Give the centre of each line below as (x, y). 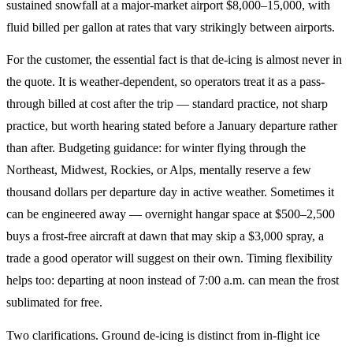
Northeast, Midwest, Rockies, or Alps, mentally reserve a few (159, 170)
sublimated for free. (54, 303)
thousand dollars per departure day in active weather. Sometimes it (170, 192)
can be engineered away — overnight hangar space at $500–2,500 (171, 214)
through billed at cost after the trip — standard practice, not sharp (167, 104)
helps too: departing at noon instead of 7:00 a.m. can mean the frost (173, 281)
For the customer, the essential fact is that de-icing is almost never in (174, 60)
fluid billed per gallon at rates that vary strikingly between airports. (171, 27)
